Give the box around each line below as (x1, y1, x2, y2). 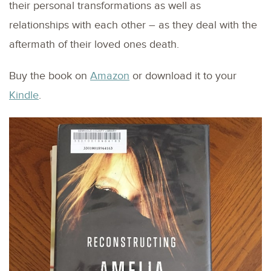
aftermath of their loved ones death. (9, 38, 179, 51)
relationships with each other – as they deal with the (9, 18, 257, 31)
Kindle (9, 88, 39, 102)
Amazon (90, 69, 129, 82)
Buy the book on (9, 69, 90, 82)
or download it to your (129, 69, 237, 82)
